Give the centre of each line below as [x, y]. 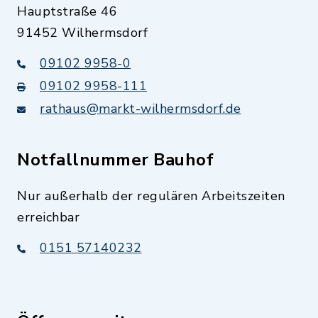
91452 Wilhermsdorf [82, 33]
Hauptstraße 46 [67, 11]
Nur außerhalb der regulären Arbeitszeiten [151, 196]
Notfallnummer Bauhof [115, 160]
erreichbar [48, 217]
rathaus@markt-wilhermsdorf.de [141, 109]
